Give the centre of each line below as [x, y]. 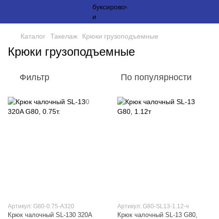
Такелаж [64, 36]
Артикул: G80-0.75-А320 [41, 206]
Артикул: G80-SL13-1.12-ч [153, 206]
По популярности [156, 77]
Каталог [33, 36]
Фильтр [34, 77]
